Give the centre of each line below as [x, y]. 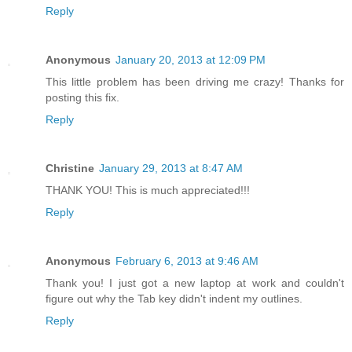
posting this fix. [82, 98]
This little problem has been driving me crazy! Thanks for [195, 82]
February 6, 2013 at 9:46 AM [187, 261]
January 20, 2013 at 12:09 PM [191, 60]
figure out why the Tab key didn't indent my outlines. [174, 299]
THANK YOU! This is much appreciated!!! [148, 191]
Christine [70, 169]
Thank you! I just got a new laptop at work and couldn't [195, 283]
